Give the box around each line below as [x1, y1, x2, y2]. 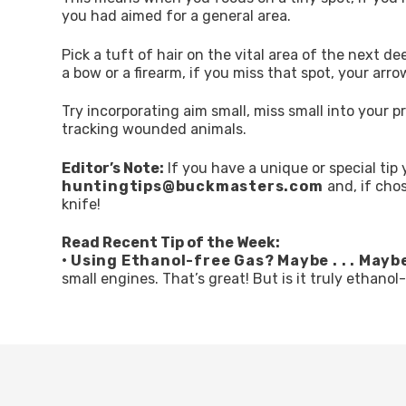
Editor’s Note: [62, 159, 164, 177]
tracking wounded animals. [62, 121, 246, 139]
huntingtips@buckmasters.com [62, 177, 324, 195]
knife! [62, 195, 101, 213]
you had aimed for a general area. [62, 7, 291, 25]
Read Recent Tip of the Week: [62, 233, 280, 251]
